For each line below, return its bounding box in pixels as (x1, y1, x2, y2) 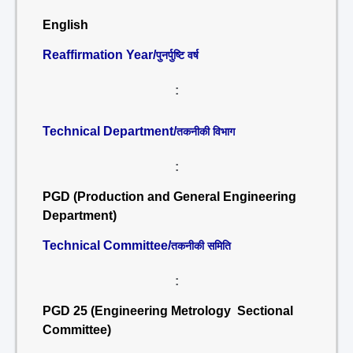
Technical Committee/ (43, 239, 171, 252)
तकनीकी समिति (171, 240, 231, 252)
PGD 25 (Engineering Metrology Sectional (43, 304, 293, 318)
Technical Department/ (43, 124, 176, 138)
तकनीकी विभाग (176, 125, 235, 138)
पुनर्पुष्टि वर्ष (156, 49, 199, 61)
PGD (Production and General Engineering (43, 190, 296, 203)
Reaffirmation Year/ (43, 48, 156, 61)
